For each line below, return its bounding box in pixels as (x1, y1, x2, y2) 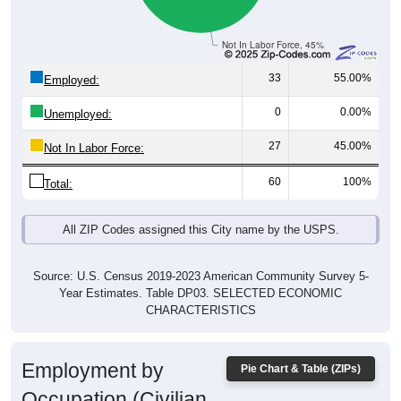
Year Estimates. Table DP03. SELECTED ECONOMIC (59, 286, 342, 301)
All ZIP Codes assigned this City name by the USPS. (62, 223, 339, 237)
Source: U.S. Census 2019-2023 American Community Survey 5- (32, 269, 369, 284)
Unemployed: (44, 107, 112, 122)
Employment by (21, 359, 164, 383)
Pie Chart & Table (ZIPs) (241, 363, 361, 376)
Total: (44, 177, 73, 192)
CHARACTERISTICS (145, 303, 256, 318)
